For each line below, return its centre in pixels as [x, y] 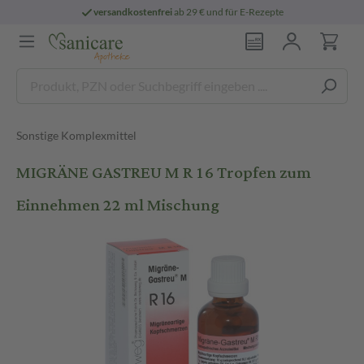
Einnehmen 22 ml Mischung [118, 205]
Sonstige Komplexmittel [76, 135]
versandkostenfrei [133, 12]
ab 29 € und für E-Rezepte [228, 12]
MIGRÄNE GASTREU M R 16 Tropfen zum [164, 173]
